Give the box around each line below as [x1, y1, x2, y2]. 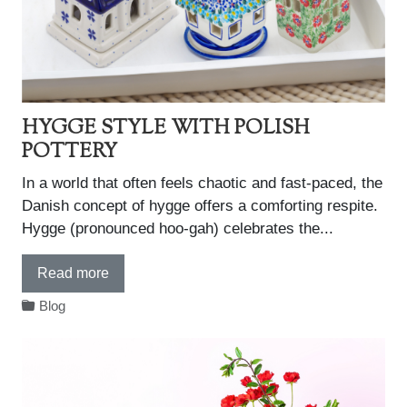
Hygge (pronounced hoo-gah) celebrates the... [22, 220, 333, 237]
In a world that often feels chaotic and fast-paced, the [22, 174, 382, 192]
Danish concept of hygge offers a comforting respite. [22, 197, 378, 214]
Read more [37, 265, 109, 281]
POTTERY [22, 138, 117, 166]
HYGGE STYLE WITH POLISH [22, 114, 310, 143]
